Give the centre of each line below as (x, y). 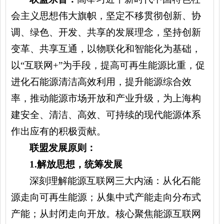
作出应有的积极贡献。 (58, 131)
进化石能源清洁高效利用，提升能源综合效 (101, 82)
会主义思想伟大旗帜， (58, 16)
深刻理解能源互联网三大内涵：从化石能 (115, 181)
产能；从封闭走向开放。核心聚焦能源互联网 (106, 214)
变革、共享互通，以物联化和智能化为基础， (106, 49)
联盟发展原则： (63, 148)
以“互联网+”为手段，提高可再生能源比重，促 (108, 65)
